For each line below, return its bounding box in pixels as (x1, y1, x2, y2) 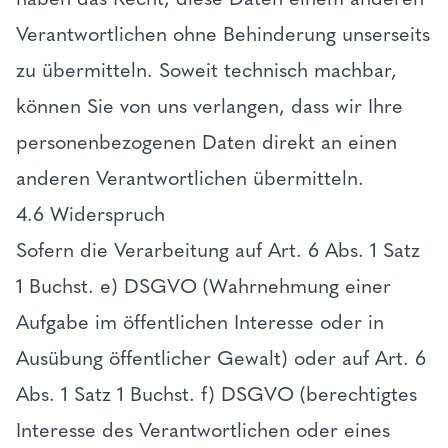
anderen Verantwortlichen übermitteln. (16, 166, 370, 190)
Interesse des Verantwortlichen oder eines (16, 418, 390, 442)
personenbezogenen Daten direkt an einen (16, 130, 397, 154)
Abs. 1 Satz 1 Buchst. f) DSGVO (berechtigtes (16, 382, 417, 406)
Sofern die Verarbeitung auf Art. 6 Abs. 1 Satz (16, 238, 420, 262)
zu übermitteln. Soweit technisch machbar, (16, 58, 397, 82)
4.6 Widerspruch (16, 202, 171, 226)
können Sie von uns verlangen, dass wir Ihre (16, 94, 403, 118)
